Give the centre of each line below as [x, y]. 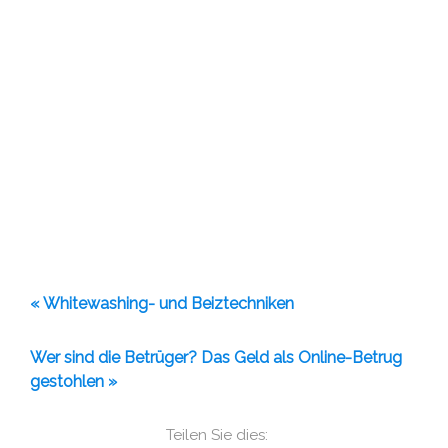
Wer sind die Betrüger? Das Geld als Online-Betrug [216, 357]
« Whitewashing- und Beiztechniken [162, 303]
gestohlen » [73, 381]
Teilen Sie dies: [216, 434]
